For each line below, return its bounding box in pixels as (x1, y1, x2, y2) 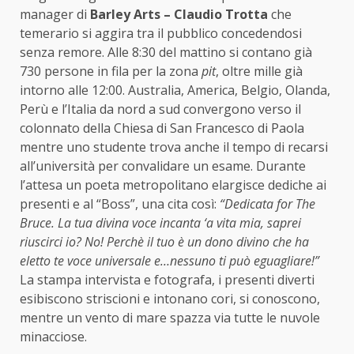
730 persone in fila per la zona (20, 62, 201, 80)
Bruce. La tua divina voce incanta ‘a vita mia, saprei (20, 213, 301, 232)
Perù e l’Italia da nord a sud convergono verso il (20, 100, 301, 118)
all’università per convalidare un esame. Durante (20, 156, 306, 175)
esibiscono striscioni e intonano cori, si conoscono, (20, 289, 320, 307)
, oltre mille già (216, 62, 303, 80)
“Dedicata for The (220, 194, 315, 213)
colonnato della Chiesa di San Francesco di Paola (20, 119, 304, 137)
